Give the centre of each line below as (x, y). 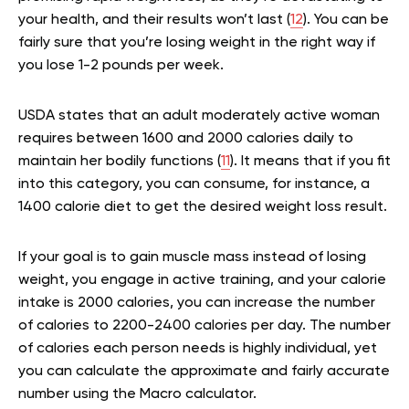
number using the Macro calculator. (139, 394)
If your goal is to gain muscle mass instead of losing (192, 257)
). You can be (346, 20)
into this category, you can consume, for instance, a (194, 184)
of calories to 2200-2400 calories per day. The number (204, 325)
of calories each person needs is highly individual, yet (198, 348)
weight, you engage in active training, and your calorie (202, 280)
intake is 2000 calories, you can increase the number (197, 303)
